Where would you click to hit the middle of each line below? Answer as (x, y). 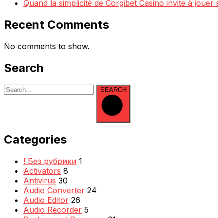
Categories (35, 140)
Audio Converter (54, 191)
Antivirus (40, 181)
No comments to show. (47, 46)
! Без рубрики (50, 161)
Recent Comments (56, 24)
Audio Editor (46, 200)
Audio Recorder (53, 210)
